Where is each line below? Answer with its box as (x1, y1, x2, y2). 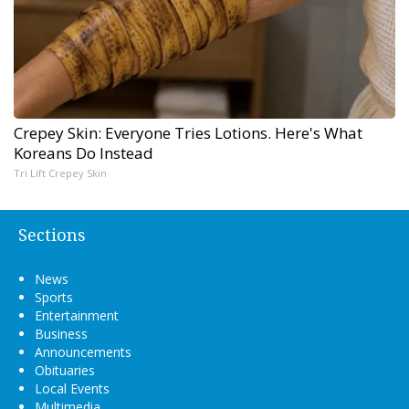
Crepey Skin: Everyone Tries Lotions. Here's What (14, 122, 362, 144)
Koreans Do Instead (14, 142, 153, 164)
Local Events (35, 380, 110, 398)
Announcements (35, 343, 131, 362)
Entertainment (35, 307, 119, 325)
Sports (35, 288, 73, 307)
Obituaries (35, 362, 95, 380)
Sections (18, 225, 86, 246)
